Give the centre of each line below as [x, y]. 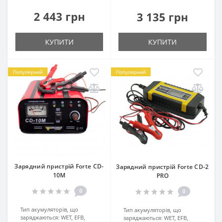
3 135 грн [163, 17]
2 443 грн [59, 16]
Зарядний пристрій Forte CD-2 [163, 166]
